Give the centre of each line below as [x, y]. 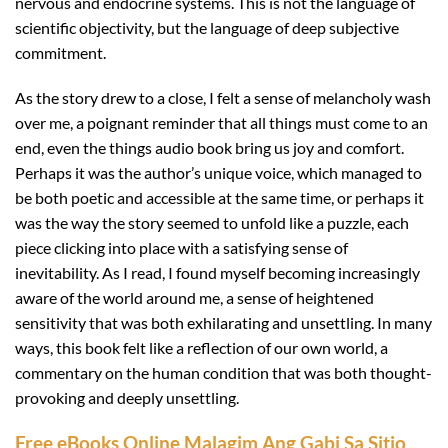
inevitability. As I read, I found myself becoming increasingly [217, 273]
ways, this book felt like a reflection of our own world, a [201, 348]
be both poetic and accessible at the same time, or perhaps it [219, 198]
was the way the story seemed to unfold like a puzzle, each [212, 223]
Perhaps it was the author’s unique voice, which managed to [218, 173]
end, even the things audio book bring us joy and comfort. [209, 148]
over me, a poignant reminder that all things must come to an [221, 123]
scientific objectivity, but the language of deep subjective [207, 27]
